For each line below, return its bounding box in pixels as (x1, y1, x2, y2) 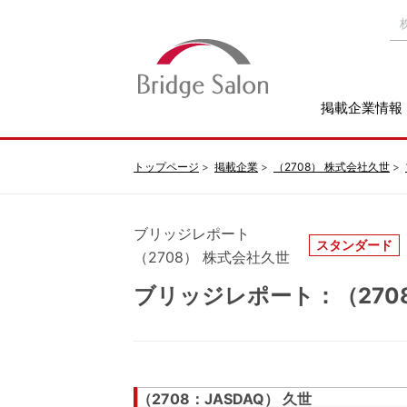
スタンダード (316, 237, 392, 253)
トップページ (134, 160, 199, 174)
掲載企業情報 (320, 99, 402, 116)
